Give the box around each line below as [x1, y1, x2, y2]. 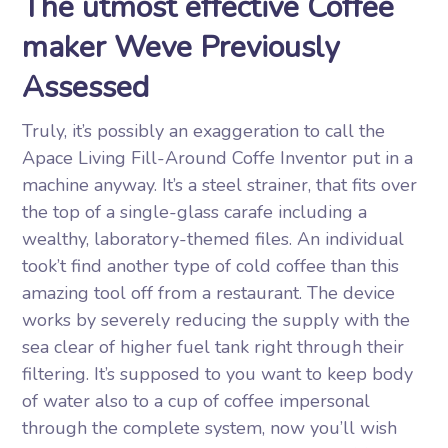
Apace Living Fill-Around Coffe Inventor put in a [22, 146, 414, 170]
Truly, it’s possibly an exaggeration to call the [22, 119, 386, 143]
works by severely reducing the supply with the [22, 308, 411, 332]
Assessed [22, 67, 150, 108]
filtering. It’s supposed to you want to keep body [22, 362, 414, 386]
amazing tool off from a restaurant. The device [22, 281, 396, 305]
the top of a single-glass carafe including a [22, 200, 368, 224]
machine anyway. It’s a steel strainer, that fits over [22, 173, 418, 197]
